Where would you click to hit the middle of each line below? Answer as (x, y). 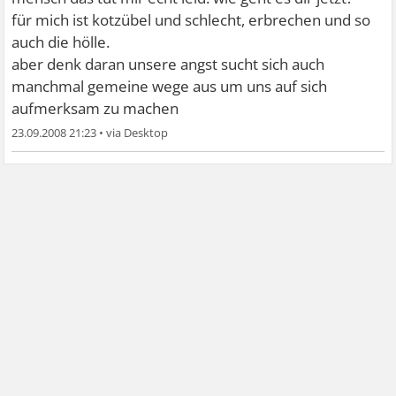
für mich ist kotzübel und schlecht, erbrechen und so (191, 20)
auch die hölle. (61, 42)
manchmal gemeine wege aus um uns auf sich (170, 87)
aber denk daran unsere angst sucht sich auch (168, 65)
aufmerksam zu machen (95, 109)
